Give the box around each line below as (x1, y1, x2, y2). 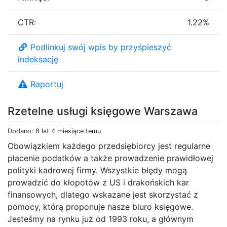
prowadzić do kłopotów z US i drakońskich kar (8, 177, 189, 187)
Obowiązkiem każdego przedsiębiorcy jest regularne (8, 140, 210, 151)
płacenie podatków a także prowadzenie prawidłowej (8, 153, 213, 163)
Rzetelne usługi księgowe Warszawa (8, 104, 198, 118)
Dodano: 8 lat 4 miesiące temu (8, 127, 101, 135)
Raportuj (30, 79, 63, 89)
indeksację (18, 54, 58, 64)
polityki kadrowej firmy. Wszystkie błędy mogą (8, 165, 187, 175)
